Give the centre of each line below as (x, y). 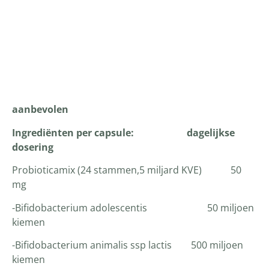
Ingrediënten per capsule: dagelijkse (123, 132)
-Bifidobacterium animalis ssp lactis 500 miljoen (128, 245)
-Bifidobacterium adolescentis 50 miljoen (133, 207)
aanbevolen (40, 110)
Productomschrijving (134, 51)
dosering (33, 147)
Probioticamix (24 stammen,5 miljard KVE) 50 (127, 170)
